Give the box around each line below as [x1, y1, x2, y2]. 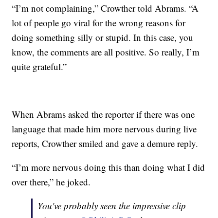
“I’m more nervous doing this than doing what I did [12, 161, 205, 174]
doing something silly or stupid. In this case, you [12, 31, 194, 44]
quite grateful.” [12, 60, 67, 73]
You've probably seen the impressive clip [37, 200, 186, 212]
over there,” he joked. [12, 176, 91, 188]
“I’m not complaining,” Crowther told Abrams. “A [12, 2, 199, 15]
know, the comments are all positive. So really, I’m [12, 46, 200, 58]
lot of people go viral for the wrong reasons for [12, 17, 186, 29]
